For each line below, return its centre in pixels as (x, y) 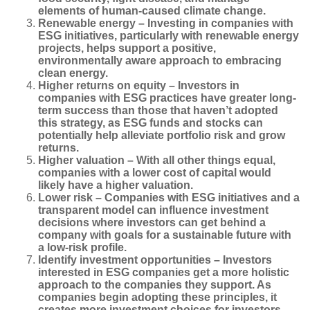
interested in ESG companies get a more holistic (164, 273)
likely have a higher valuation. (116, 185)
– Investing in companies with (215, 24)
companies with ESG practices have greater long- (167, 98)
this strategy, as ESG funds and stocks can (151, 123)
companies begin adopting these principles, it (157, 298)
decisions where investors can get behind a (152, 223)
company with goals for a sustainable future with (165, 235)
